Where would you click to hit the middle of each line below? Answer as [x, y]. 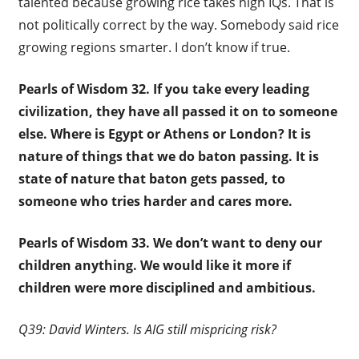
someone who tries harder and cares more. [155, 201]
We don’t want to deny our [237, 242]
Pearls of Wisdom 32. [85, 89]
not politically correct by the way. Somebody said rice [178, 24]
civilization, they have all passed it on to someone [177, 111]
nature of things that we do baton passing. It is [168, 156]
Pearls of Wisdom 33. [85, 242]
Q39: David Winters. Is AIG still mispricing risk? [147, 329]
